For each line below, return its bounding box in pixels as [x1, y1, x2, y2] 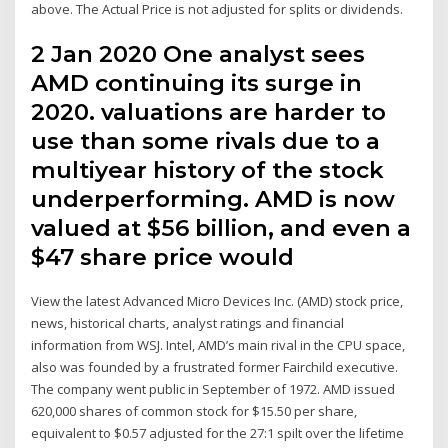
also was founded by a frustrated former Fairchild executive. [31, 358, 399, 377]
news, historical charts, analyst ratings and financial [31, 314, 345, 333]
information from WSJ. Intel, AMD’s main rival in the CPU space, [31, 336, 406, 355]
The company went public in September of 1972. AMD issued [31, 380, 396, 399]
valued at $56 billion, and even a [31, 214, 412, 243]
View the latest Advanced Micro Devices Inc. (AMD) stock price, [31, 292, 404, 311]
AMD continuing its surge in [31, 69, 363, 98]
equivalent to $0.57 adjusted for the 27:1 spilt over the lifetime [31, 424, 405, 443]
